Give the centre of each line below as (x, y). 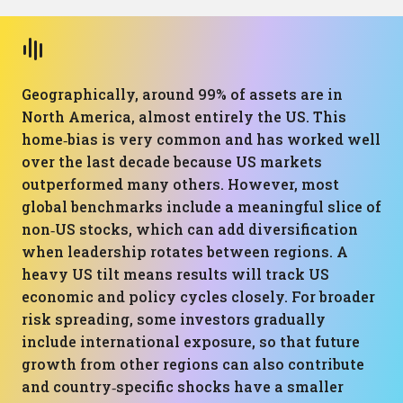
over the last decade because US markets (172, 161)
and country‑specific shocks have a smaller (183, 386)
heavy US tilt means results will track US (175, 274)
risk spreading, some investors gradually (174, 319)
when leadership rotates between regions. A (185, 251)
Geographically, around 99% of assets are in (182, 94)
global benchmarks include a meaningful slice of (201, 206)
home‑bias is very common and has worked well (201, 139)
